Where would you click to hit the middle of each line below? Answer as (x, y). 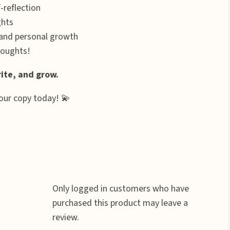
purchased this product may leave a (120, 203)
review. (65, 217)
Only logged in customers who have (120, 188)
